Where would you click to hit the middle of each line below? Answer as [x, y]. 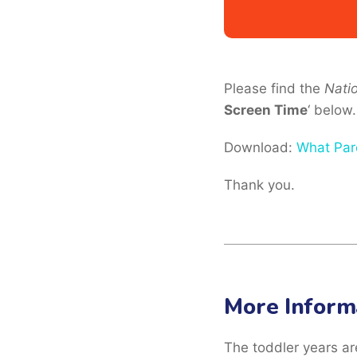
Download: [261, 148]
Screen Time [266, 110]
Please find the [275, 89]
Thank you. [260, 185]
